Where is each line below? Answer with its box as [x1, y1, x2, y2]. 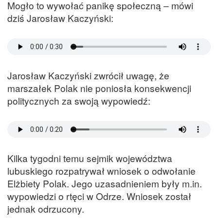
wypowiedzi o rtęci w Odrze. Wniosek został [7, 189, 191, 203]
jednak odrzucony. [7, 202, 84, 216]
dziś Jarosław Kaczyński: [7, 11, 113, 24]
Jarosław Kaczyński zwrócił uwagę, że [7, 68, 169, 82]
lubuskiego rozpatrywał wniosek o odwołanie [7, 164, 196, 178]
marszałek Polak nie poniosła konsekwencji [7, 81, 191, 94]
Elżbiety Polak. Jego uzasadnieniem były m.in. [7, 177, 202, 190]
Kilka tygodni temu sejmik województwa [7, 151, 172, 165]
